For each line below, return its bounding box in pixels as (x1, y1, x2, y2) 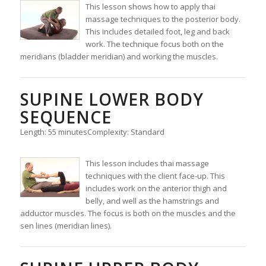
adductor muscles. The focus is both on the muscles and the (20, 208, 236, 219)
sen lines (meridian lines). (20, 220, 112, 232)
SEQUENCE (20, 105, 112, 128)
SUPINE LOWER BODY (20, 87, 204, 110)
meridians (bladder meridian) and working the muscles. (20, 50, 218, 62)
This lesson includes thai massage (85, 158, 209, 169)
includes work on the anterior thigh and (85, 183, 227, 194)
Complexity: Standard (87, 126, 164, 137)
